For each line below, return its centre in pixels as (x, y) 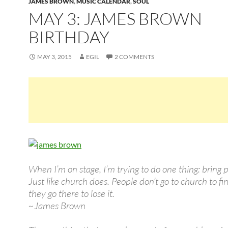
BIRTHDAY (69, 37)
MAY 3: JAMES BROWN (115, 19)
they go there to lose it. (72, 193)
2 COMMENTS (134, 57)
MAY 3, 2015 (54, 57)
